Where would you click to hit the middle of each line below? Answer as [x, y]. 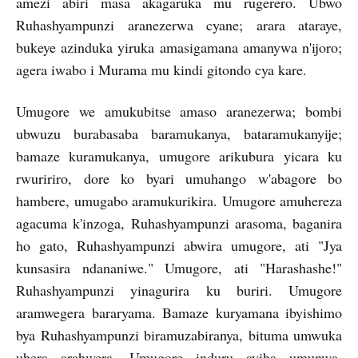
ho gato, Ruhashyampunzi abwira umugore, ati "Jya [179, 245]
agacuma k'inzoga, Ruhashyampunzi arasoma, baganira [179, 223]
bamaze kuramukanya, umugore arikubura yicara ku [179, 156]
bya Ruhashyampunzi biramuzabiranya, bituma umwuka [179, 335]
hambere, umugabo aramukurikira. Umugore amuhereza [179, 201]
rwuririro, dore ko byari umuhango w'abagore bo [179, 178]
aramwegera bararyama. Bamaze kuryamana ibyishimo [179, 312]
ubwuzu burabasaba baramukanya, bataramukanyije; [179, 133]
